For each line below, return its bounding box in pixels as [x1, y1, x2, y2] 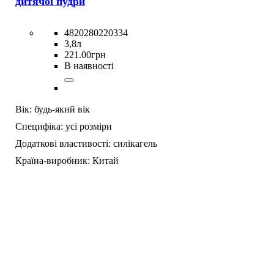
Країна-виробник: [15, 155, 90, 166]
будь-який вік [34, 103, 90, 114]
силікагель [113, 138, 157, 149]
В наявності [64, 60, 114, 71]
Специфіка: [15, 120, 63, 131]
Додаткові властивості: [15, 138, 111, 149]
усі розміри [65, 120, 112, 131]
